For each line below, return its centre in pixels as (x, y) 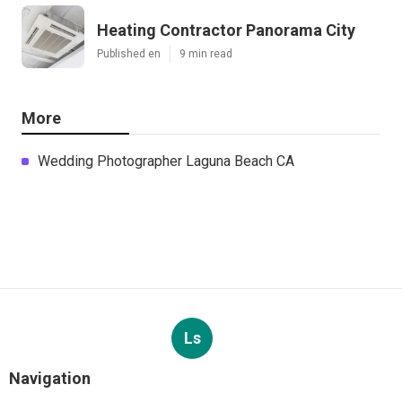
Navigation (50, 378)
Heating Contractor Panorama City (226, 30)
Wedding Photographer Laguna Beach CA (166, 161)
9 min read (206, 53)
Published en (129, 53)
